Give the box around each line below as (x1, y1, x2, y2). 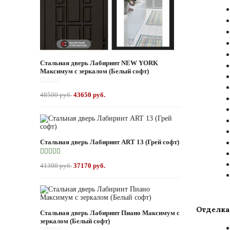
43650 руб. (73, 91, 105, 99)
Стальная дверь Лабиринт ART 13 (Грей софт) (40, 138, 179, 146)
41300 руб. (40, 162, 72, 169)
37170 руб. (73, 162, 105, 169)
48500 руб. (40, 91, 72, 99)
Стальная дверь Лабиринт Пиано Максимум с (40, 209, 180, 217)
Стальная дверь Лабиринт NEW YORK (40, 59, 158, 67)
